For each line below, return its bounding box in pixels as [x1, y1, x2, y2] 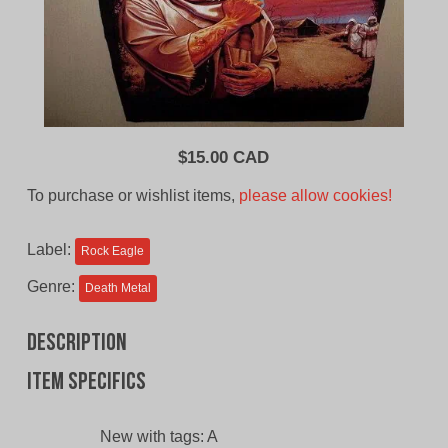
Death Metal [84, 281, 151, 296]
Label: [26, 241, 75, 259]
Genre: [26, 278, 79, 296]
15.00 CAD [187, 148, 270, 168]
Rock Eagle [80, 244, 144, 259]
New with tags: [99, 428, 207, 446]
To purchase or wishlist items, [26, 187, 239, 205]
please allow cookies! [238, 187, 392, 205]
